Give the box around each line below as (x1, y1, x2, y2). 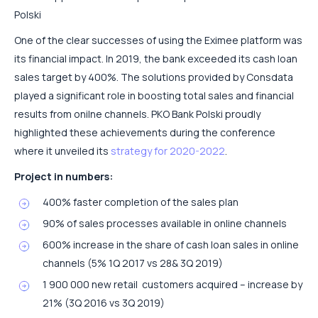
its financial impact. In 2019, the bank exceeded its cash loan (14, 51, 297, 65)
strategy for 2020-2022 (111, 143, 225, 158)
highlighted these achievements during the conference (14, 125, 275, 139)
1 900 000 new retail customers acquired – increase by (43, 277, 302, 291)
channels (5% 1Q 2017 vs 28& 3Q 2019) (43, 256, 223, 270)
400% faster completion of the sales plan (43, 194, 238, 209)
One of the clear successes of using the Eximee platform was (14, 33, 302, 47)
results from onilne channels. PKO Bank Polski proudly (14, 106, 261, 121)
